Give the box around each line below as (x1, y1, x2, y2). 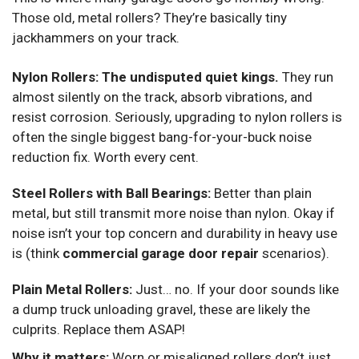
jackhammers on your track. (12, 29, 179, 46)
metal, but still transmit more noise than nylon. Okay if (12, 204, 335, 221)
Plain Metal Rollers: (12, 280, 132, 297)
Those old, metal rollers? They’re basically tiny (12, 9, 287, 26)
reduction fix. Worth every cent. (12, 148, 199, 165)
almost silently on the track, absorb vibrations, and (12, 88, 313, 105)
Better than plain (211, 184, 312, 201)
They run (279, 68, 333, 85)
